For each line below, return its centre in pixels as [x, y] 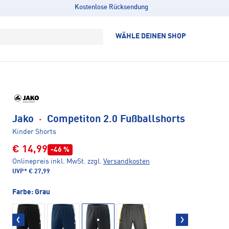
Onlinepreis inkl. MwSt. [49, 162]
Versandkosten [127, 162]
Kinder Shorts [34, 132]
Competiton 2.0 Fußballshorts [115, 120]
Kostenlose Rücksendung [111, 7]
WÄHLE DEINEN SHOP [151, 36]
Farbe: [24, 192]
